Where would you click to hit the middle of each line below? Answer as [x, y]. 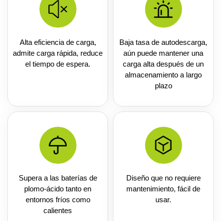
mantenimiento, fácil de [163, 189]
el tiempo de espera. [58, 64]
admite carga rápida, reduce [58, 53]
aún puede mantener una [163, 53]
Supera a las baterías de [58, 178]
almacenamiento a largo [163, 74]
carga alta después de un [163, 64]
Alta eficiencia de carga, [58, 42]
